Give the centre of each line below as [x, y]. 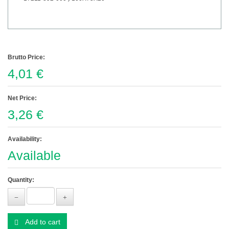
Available [34, 156]
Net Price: [22, 98]
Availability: [25, 139]
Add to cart [42, 222]
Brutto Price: [26, 58]
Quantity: [21, 180]
